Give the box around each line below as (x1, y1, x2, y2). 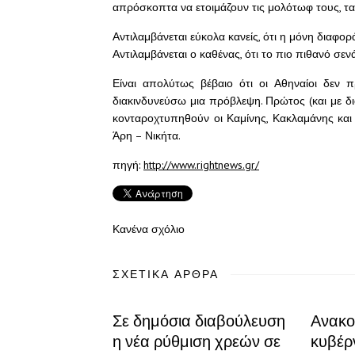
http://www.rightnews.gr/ (143, 158, 259, 172)
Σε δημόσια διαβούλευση (113, 311, 285, 331)
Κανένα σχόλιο (113, 222, 185, 236)
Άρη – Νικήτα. (113, 128, 181, 143)
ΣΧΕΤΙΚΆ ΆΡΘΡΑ (113, 267, 219, 281)
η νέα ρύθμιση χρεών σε (113, 331, 281, 352)
